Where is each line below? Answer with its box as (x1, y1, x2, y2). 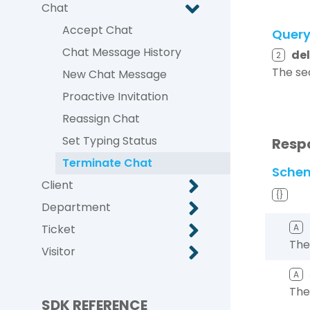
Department (42, 199, 111, 215)
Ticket (42, 221, 75, 237)
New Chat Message (62, 66, 167, 82)
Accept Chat (62, 22, 133, 38)
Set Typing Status (62, 133, 157, 149)
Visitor (42, 244, 75, 259)
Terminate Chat (62, 155, 152, 171)
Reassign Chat (62, 111, 140, 127)
